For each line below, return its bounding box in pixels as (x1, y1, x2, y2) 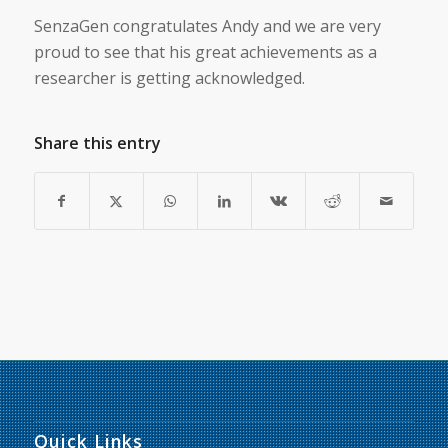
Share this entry (33, 131, 161, 154)
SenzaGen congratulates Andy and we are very (33, 15, 381, 38)
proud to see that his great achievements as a (33, 41, 377, 64)
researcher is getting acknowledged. (33, 67, 305, 90)
